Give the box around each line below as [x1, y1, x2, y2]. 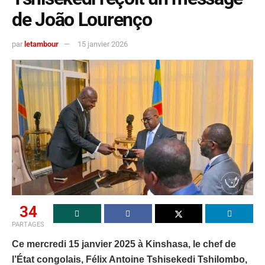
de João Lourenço [12, 8, 152, 31]
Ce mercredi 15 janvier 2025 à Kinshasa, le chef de [12, 239, 236, 250]
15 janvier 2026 [77, 39, 128, 49]
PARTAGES [12, 221, 44, 229]
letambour [24, 39, 59, 49]
